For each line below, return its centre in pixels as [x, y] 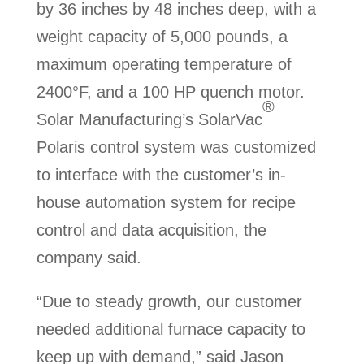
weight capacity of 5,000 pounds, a [162, 36]
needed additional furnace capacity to [171, 329]
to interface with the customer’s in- [161, 174]
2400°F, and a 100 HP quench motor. [170, 91]
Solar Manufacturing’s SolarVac [149, 119]
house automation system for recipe [166, 202]
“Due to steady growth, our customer [169, 301]
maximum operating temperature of [164, 64]
